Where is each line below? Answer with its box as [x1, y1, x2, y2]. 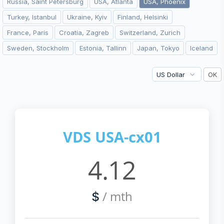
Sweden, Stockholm [7, 44, 69, 52]
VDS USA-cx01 [62, 126, 161, 146]
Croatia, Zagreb [59, 28, 109, 36]
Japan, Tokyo [137, 44, 179, 52]
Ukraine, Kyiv [67, 13, 107, 21]
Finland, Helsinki [117, 13, 168, 21]
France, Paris [7, 28, 48, 36]
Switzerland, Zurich [119, 28, 180, 36]
